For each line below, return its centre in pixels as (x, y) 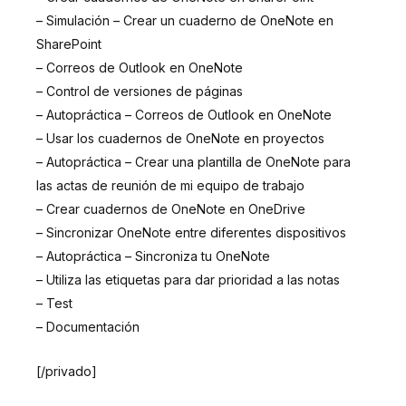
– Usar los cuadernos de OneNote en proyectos (180, 139)
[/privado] (67, 371)
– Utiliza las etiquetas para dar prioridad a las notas (188, 280)
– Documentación (88, 327)
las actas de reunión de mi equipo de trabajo (170, 186)
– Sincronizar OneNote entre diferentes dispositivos (191, 233)
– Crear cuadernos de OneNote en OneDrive (171, 209)
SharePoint (69, 44)
